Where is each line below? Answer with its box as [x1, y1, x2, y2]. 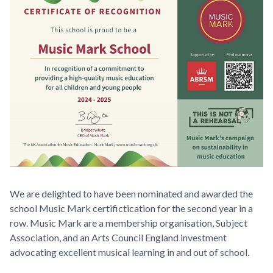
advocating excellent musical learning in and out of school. [10, 246, 251, 258]
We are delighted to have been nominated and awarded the [10, 188, 253, 200]
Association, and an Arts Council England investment [10, 232, 227, 244]
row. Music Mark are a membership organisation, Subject [10, 217, 247, 229]
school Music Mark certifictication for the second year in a [10, 202, 253, 214]
